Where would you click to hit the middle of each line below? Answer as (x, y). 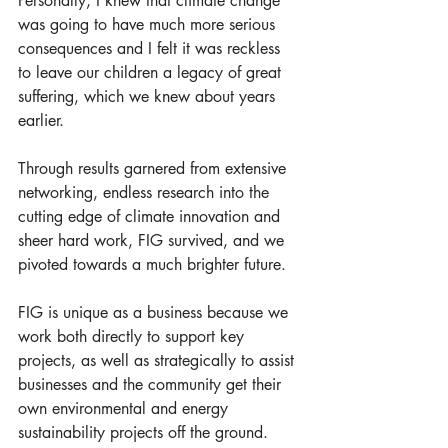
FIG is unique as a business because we (155, 312)
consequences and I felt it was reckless (151, 48)
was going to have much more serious (149, 24)
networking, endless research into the (146, 192)
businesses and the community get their (152, 384)
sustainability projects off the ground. (145, 432)
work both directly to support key (133, 336)
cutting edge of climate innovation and (151, 216)
